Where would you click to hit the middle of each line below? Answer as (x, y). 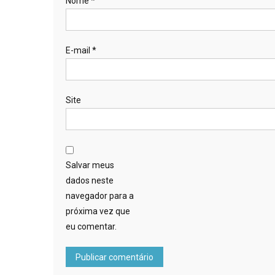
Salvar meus (90, 165)
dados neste (90, 180)
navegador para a (100, 196)
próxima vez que (98, 211)
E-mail (79, 50)
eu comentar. (91, 226)
